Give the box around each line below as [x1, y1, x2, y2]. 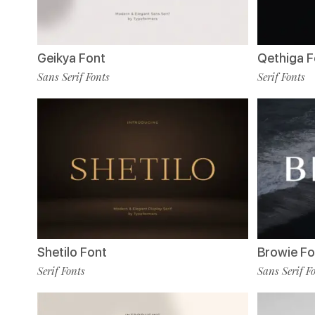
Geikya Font [37, 51, 105, 66]
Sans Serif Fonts [37, 70, 110, 84]
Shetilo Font [37, 245, 107, 260]
